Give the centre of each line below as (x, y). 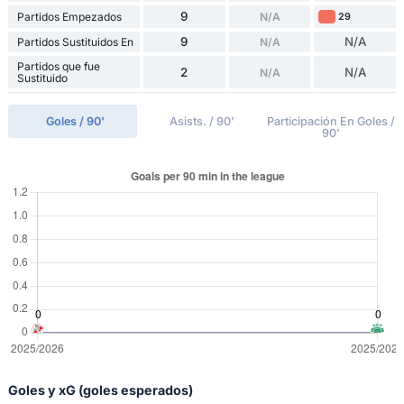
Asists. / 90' (202, 122)
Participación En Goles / (331, 122)
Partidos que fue (58, 67)
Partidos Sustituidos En (75, 42)
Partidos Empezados (69, 17)
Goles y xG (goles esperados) (100, 390)
